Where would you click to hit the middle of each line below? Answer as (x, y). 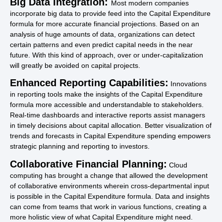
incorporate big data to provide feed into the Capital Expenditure (110, 13)
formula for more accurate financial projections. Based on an (105, 24)
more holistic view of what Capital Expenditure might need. (101, 217)
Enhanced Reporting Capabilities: (89, 83)
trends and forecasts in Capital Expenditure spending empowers (110, 136)
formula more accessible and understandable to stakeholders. (107, 105)
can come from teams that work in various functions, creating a (108, 206)
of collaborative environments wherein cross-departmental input (110, 186)
